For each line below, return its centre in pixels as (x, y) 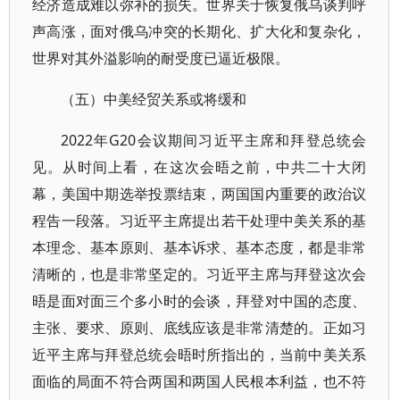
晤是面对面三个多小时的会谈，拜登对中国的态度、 (200, 301)
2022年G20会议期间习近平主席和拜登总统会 (214, 140)
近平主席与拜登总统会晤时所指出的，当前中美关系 (200, 354)
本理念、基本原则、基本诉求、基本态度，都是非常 (200, 247)
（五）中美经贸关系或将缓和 (154, 99)
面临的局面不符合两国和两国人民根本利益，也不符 (200, 381)
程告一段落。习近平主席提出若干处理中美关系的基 (200, 221)
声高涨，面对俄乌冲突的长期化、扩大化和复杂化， (200, 31)
